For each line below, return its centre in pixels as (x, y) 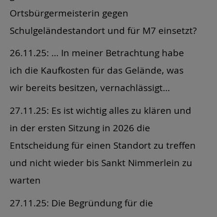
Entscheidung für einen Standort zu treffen (103, 145)
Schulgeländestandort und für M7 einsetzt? (103, 30)
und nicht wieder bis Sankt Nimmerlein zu (101, 163)
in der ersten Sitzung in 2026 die (80, 128)
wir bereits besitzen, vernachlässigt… (90, 88)
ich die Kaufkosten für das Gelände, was (97, 70)
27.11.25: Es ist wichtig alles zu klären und (101, 110)
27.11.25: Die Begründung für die (81, 202)
